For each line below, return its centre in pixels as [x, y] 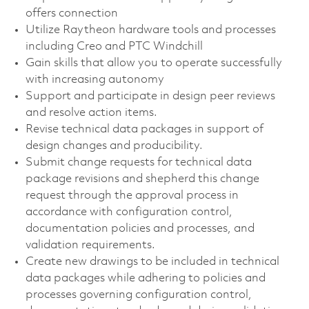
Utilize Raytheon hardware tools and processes [150, 30]
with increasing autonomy [94, 79]
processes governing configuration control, [138, 295]
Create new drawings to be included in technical [152, 261]
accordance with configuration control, [129, 212]
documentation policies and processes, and [140, 228]
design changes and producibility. [114, 146]
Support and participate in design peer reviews [150, 96]
